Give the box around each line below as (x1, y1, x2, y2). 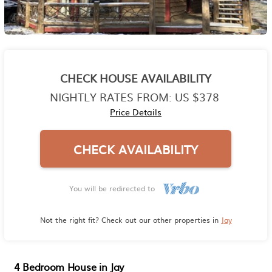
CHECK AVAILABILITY (73, 140, 198, 158)
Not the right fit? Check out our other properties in (39, 214, 221, 225)
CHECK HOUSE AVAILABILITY (60, 70, 211, 86)
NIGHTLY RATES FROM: (49, 89, 172, 105)
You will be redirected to (69, 182, 160, 194)
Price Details (110, 106, 161, 118)
